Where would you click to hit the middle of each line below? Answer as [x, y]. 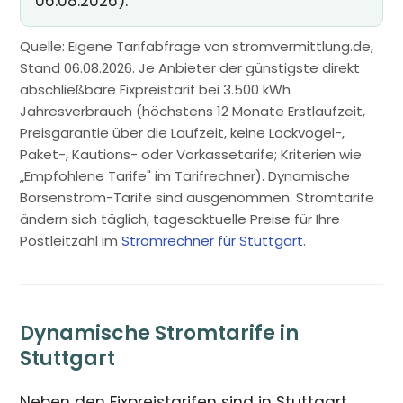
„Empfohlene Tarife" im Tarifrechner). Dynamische [185, 176]
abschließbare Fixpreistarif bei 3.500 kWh [156, 90]
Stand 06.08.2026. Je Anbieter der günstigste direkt [190, 68]
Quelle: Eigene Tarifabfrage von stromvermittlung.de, [197, 46]
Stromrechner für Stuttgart [213, 241]
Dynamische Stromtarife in [160, 333]
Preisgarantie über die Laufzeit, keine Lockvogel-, [183, 133]
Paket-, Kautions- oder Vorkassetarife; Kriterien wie [191, 154]
